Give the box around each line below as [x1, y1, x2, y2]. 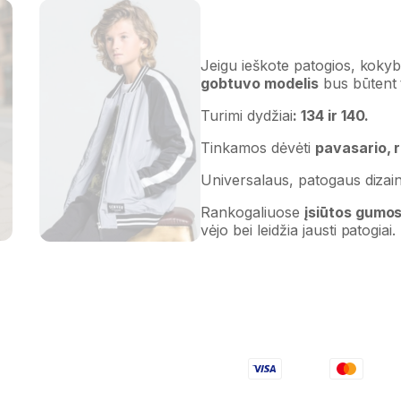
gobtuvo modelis [200, 74, 319, 93]
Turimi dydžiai [200, 107, 293, 125]
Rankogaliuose [200, 203, 304, 222]
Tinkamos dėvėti [200, 139, 315, 158]
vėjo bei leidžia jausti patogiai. [200, 221, 397, 240]
